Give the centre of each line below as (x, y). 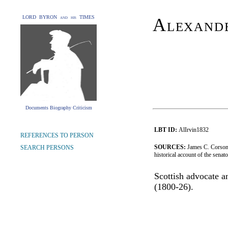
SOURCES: (171, 147)
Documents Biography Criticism (59, 108)
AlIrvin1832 (193, 130)
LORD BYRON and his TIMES (59, 17)
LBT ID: (166, 130)
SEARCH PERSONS (47, 148)
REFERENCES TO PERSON (57, 135)
